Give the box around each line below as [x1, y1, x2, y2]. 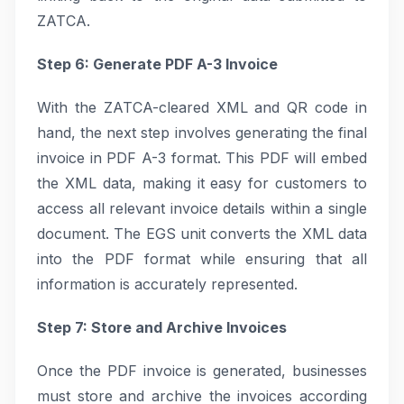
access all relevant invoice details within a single [37, 199, 367, 217]
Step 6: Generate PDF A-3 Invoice [37, 55, 278, 73]
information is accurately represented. [37, 275, 298, 293]
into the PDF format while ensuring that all [37, 250, 367, 268]
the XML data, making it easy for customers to [37, 174, 367, 192]
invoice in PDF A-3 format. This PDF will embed [37, 149, 367, 167]
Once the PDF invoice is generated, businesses [37, 362, 367, 380]
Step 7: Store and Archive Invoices [37, 318, 287, 336]
